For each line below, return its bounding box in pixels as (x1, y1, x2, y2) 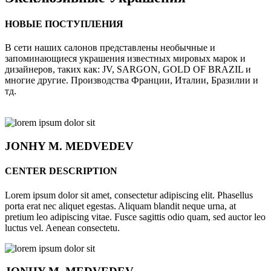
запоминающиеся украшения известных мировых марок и (5, 53, 246, 64)
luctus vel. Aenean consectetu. (5, 222, 120, 233)
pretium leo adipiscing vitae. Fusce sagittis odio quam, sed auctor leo (5, 211, 266, 222)
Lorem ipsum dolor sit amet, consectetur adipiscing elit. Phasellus (5, 189, 253, 200)
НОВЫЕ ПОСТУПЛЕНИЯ (5, 19, 123, 30)
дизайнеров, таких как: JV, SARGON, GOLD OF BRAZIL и (5, 64, 251, 75)
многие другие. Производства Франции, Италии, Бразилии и (5, 75, 258, 86)
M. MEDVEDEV (45, 140, 134, 153)
